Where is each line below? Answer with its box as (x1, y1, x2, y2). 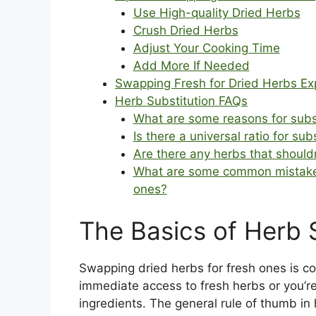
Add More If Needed (133, 58, 250, 73)
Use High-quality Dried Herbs (133, 5, 300, 20)
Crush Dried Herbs (133, 23, 238, 37)
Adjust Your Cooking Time (133, 40, 280, 55)
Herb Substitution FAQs (115, 93, 248, 108)
